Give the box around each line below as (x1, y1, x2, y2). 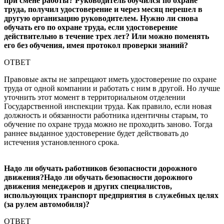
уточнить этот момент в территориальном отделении (4, 92, 185, 101)
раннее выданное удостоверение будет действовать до (4, 128, 188, 137)
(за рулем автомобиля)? (4, 199, 89, 208)
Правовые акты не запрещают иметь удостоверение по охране (4, 74, 216, 83)
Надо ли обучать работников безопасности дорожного (4, 163, 197, 172)
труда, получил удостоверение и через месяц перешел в (4, 4, 202, 13)
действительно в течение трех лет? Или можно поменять (4, 31, 209, 40)
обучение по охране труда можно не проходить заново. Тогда (4, 119, 212, 128)
